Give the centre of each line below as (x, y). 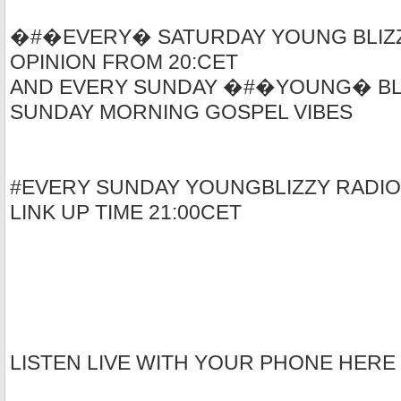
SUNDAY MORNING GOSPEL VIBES (181, 113)
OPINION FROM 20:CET (124, 63)
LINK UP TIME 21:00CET (126, 213)
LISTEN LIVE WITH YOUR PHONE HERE (203, 363)
